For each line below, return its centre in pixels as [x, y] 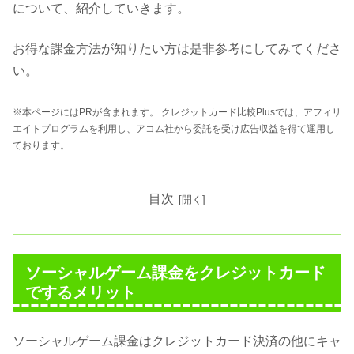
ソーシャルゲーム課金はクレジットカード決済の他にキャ [177, 341]
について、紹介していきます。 [101, 9]
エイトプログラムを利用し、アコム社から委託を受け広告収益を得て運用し [174, 129]
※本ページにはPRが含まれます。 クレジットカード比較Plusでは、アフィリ [177, 113]
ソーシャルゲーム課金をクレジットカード [175, 273]
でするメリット [81, 293]
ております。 [41, 146]
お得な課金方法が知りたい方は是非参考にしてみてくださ [177, 48]
